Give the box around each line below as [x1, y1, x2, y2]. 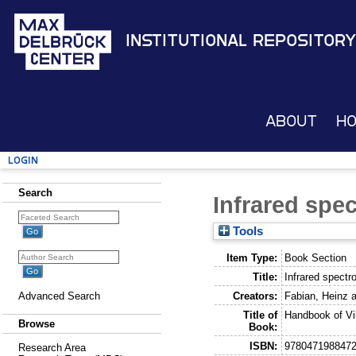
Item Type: [226, 251, 277, 264]
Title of [242, 308, 277, 321]
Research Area [18, 342, 86, 354]
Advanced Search [18, 290, 100, 302]
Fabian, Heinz [284, 289, 349, 302]
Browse [18, 318, 55, 330]
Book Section [284, 251, 347, 264]
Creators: [232, 289, 277, 302]
